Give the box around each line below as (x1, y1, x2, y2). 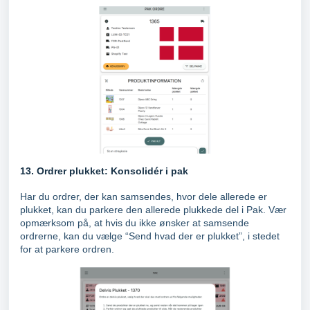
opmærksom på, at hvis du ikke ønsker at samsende (20, 217, 249, 229)
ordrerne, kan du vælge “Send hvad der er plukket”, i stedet (20, 230, 280, 242)
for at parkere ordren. (20, 244, 114, 255)
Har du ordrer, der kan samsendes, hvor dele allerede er (20, 191, 267, 203)
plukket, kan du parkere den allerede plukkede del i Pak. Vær (20, 204, 286, 216)
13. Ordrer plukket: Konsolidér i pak (20, 165, 188, 177)
